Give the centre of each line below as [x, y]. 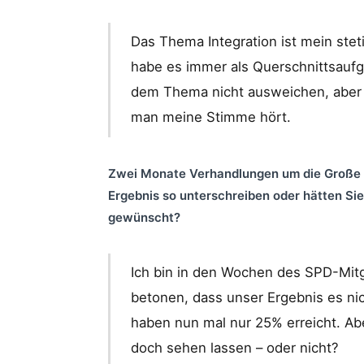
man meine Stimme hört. [211, 117]
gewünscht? [144, 217]
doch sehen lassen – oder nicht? [235, 348]
